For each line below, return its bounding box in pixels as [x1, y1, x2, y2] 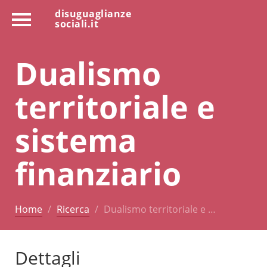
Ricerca [57, 202, 89, 216]
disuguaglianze [55, 7, 131, 20]
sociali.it [55, 17, 98, 30]
